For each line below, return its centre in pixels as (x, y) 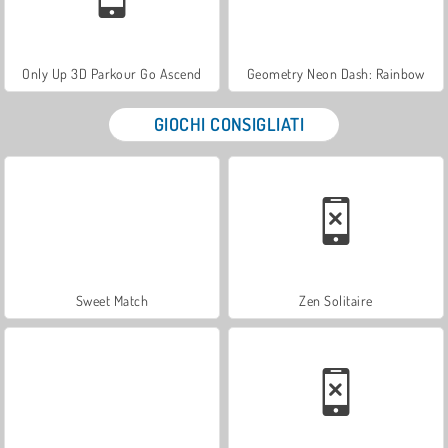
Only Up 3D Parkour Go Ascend (112, 73)
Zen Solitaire (336, 300)
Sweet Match (112, 300)
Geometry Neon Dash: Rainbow (336, 73)
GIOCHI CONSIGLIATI (229, 123)
